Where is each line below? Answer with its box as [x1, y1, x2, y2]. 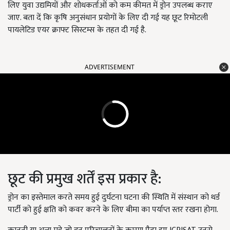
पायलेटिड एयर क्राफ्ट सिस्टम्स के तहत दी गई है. [8, 23, 146, 37]
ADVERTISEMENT [85, 63, 135, 72]
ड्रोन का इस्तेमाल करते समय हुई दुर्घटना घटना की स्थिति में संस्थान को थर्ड [8, 190, 220, 205]
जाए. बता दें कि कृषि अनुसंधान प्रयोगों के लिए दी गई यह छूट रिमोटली [8, 11, 208, 25]
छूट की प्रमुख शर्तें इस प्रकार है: [8, 167, 161, 191]
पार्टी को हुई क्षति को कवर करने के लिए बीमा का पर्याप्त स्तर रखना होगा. [8, 203, 218, 217]
